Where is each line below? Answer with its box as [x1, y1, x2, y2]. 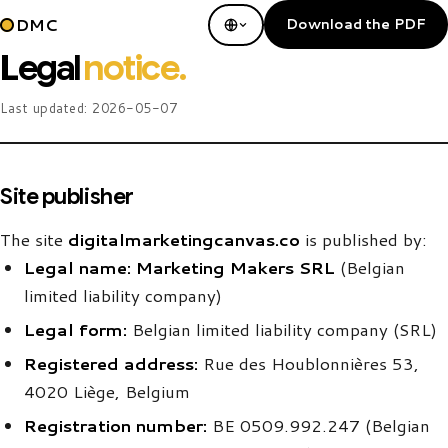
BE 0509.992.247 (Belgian [207, 413, 430, 437]
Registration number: [24, 413, 207, 437]
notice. [84, 45, 186, 90]
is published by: [300, 227, 427, 251]
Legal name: [24, 255, 131, 279]
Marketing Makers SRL [136, 255, 335, 279]
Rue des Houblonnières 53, [198, 351, 419, 375]
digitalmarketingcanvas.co [68, 227, 300, 251]
